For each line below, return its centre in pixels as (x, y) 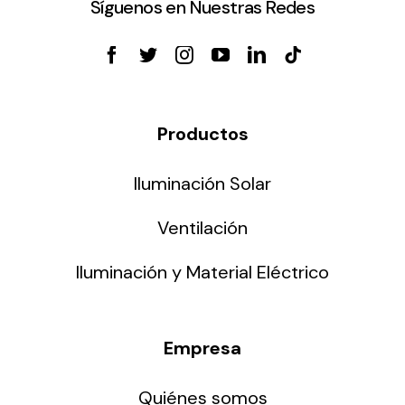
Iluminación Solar (202, 184)
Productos (202, 134)
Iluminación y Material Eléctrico (202, 273)
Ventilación (202, 228)
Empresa (202, 348)
